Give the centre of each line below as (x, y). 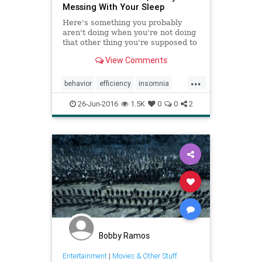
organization (124, 102)
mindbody (80, 102)
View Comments (135, 60)
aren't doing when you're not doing (129, 33)
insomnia (154, 84)
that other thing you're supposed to (130, 43)
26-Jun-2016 (97, 104)
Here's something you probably (122, 23)
